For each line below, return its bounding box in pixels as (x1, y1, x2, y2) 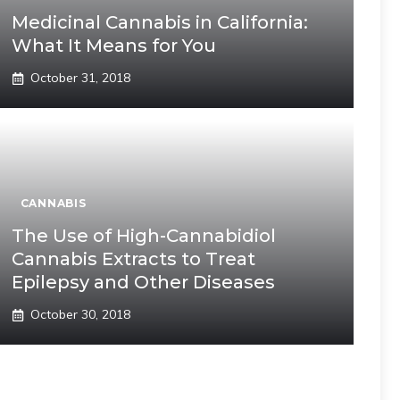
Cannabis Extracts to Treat (11, 248, 255, 270)
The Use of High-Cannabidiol (11, 225, 276, 246)
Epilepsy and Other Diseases (11, 271, 275, 293)
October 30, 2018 (29, 306, 130, 322)
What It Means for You (11, 35, 216, 56)
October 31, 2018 (29, 70, 130, 86)
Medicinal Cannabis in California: (11, 12, 308, 33)
